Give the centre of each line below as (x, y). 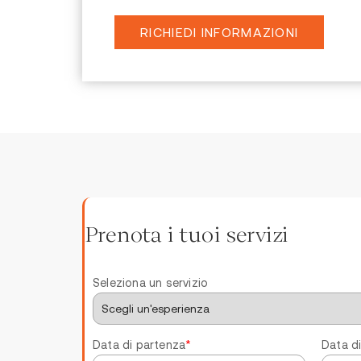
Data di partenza (139, 344)
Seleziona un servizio (151, 282)
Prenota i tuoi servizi (187, 234)
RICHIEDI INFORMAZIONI (220, 32)
